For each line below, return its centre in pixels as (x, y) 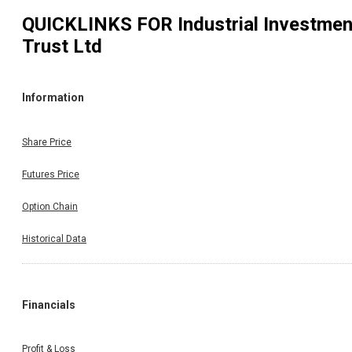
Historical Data (54, 238)
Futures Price (51, 174)
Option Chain (50, 206)
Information (53, 98)
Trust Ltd (62, 46)
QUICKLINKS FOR (100, 24)
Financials (49, 304)
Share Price (47, 142)
